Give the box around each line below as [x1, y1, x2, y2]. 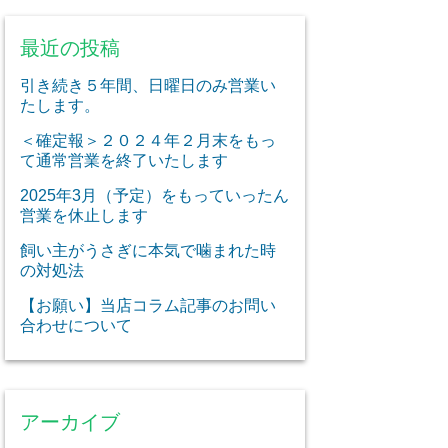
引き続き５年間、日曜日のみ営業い [20, 76, 276, 94]
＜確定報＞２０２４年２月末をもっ [20, 131, 276, 149]
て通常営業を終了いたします [20, 151, 228, 169]
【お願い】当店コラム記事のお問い [20, 296, 276, 314]
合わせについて [20, 316, 132, 334]
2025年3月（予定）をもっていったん [20, 186, 289, 204]
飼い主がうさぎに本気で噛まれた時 [20, 241, 276, 259]
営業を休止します [20, 206, 148, 224]
